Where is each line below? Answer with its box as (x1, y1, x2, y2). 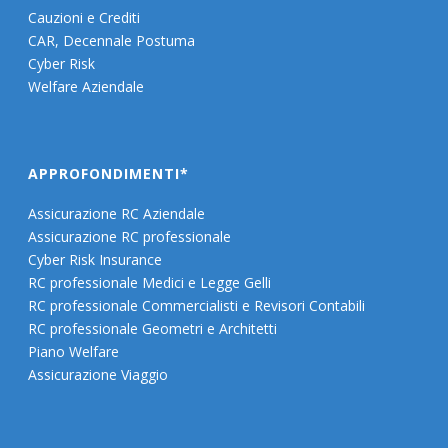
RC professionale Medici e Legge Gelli (28, 272, 272, 292)
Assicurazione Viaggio (28, 364, 169, 384)
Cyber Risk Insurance (28, 249, 163, 269)
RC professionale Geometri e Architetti (28, 318, 278, 338)
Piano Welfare (28, 341, 120, 361)
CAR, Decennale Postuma (28, 30, 196, 50)
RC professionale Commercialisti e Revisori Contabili (28, 295, 366, 315)
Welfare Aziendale (28, 76, 145, 96)
